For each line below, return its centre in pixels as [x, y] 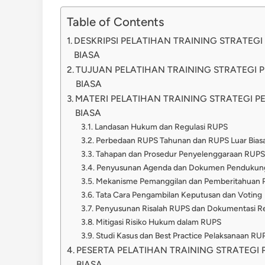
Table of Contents [116, 22]
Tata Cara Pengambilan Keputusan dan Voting [179, 195]
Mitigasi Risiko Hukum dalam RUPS [158, 222]
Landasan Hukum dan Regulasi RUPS [161, 127]
